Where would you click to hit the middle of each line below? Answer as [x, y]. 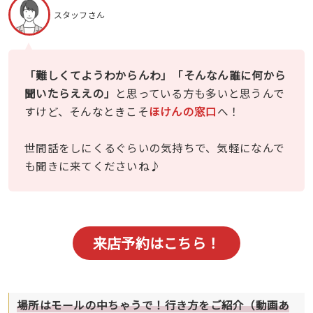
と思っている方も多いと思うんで [200, 93]
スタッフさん [79, 15]
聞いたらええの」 [70, 93]
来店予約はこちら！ [156, 242]
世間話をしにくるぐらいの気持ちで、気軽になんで [155, 148]
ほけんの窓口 [183, 111]
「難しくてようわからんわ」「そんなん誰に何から [155, 75]
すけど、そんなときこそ [87, 111]
